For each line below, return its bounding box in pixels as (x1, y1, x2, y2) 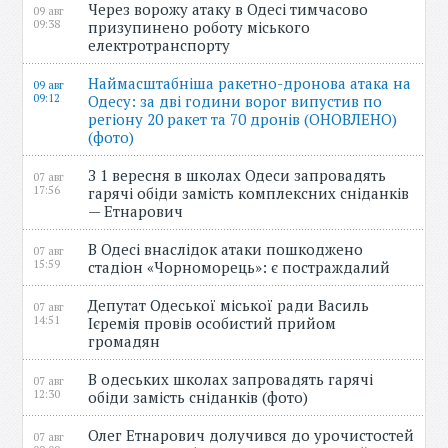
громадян (88, 331, 169, 351)
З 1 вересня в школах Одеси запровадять (88, 165, 387, 185)
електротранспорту (88, 35, 239, 55)
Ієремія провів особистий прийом (88, 313, 337, 333)
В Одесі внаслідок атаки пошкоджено (88, 239, 364, 259)
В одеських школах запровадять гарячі (88, 369, 374, 389)
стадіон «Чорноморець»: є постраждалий (88, 257, 399, 277)
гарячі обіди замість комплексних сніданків (88, 183, 410, 203)
